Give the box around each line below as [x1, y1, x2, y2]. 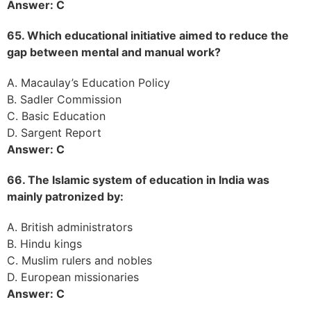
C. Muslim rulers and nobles [7, 253, 152, 267]
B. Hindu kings [7, 236, 82, 251]
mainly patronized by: [7, 189, 124, 203]
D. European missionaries [7, 269, 139, 284]
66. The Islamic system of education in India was [7, 172, 269, 187]
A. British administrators [7, 219, 133, 234]
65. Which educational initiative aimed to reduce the [7, 28, 289, 42]
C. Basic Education [7, 108, 106, 123]
